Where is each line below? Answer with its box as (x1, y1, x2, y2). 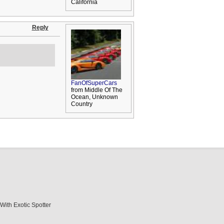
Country (70, 100, 92, 107)
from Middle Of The (70, 86, 122, 93)
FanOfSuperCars (70, 79, 117, 86)
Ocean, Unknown (70, 93, 118, 100)
